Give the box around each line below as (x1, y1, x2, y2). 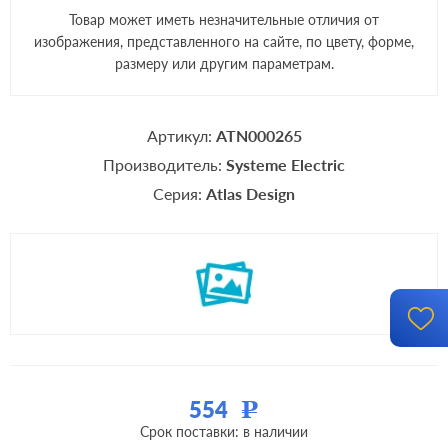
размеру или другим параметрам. (114, 55, 334, 72)
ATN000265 (215, 126, 302, 145)
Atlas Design (206, 184, 295, 203)
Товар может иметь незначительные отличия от (69, 11, 379, 28)
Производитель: (103, 155, 226, 174)
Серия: (153, 184, 206, 203)
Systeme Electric (226, 155, 345, 174)
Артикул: (146, 126, 216, 145)
